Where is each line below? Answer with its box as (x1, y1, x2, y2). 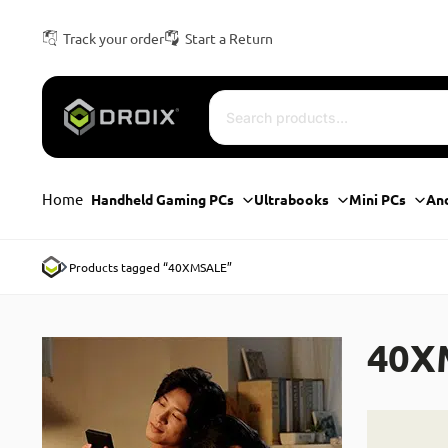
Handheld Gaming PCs (91, 189, 235, 208)
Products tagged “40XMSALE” (68, 259, 232, 275)
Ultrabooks (254, 189, 330, 208)
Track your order (62, 29, 164, 47)
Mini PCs (349, 189, 407, 208)
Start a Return (184, 29, 273, 47)
